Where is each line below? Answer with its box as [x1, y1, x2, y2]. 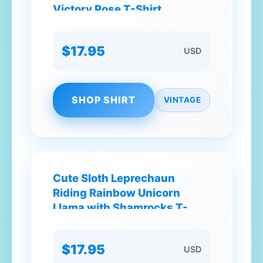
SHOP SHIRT [71, 94, 136, 106]
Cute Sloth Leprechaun [53, 171, 175, 184]
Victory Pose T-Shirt [53, 2, 161, 15]
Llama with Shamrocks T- [53, 201, 188, 214]
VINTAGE [163, 95, 201, 104]
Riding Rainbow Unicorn [53, 186, 180, 199]
